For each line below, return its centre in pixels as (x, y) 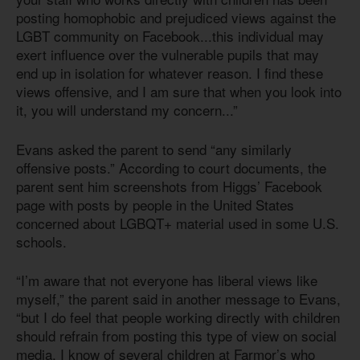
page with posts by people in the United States (155, 204)
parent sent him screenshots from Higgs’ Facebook (169, 186)
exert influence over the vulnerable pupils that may (168, 55)
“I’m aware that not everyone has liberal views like (167, 280)
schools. (43, 241)
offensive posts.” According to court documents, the (171, 167)
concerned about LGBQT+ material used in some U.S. (178, 223)
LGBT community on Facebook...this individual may (170, 36)
